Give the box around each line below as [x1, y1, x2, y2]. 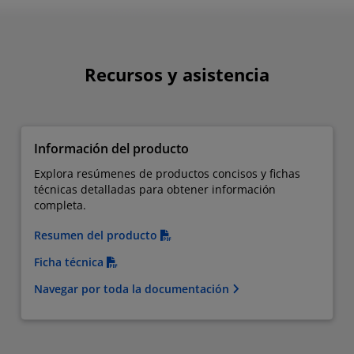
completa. [34, 197, 86, 213]
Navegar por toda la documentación [34, 281, 232, 296]
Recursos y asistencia [85, 62, 269, 87]
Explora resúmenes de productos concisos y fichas [34, 165, 300, 181]
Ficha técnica [34, 254, 107, 269]
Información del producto [34, 139, 189, 157]
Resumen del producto [34, 227, 160, 243]
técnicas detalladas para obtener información [34, 181, 276, 197]
